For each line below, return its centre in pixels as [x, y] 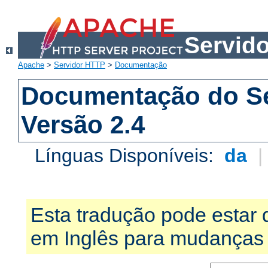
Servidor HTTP [80, 65]
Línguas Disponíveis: [127, 156]
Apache [31, 65]
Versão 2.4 [83, 125]
